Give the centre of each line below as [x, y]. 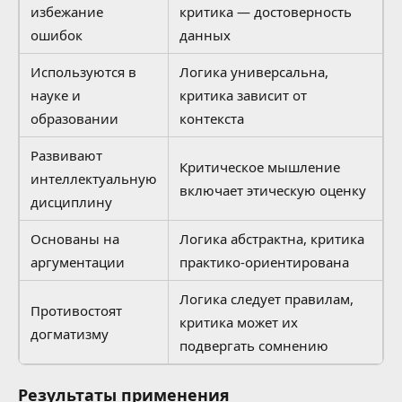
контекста [212, 119]
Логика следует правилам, [267, 299]
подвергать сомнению [254, 346]
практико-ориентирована [264, 262]
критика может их [239, 323]
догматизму [70, 334]
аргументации [78, 262]
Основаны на [75, 239]
